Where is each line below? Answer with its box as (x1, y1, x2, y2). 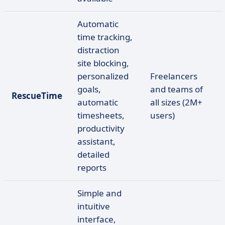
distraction (77, 44, 120, 56)
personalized (77, 70, 129, 82)
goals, (77, 83, 101, 95)
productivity (77, 123, 125, 134)
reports (77, 162, 106, 173)
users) (150, 109, 175, 121)
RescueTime (12, 90, 62, 101)
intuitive (77, 200, 110, 212)
